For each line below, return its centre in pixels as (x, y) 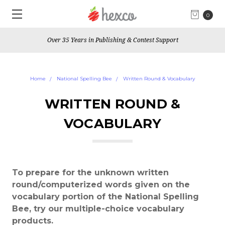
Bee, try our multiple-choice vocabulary (98, 209)
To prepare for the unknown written (90, 173)
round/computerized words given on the (101, 185)
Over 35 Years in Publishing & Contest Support (113, 40)
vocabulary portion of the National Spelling (105, 197)
